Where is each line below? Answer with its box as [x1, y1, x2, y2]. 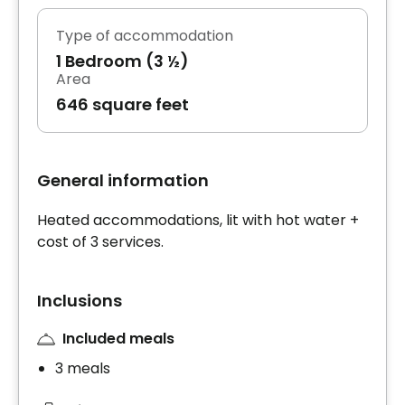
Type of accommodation [56, 25, 233, 47]
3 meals [55, 357, 110, 379]
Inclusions [37, 289, 122, 313]
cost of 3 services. [37, 231, 164, 253]
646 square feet [56, 93, 189, 117]
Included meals [62, 328, 174, 350]
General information [37, 169, 209, 193]
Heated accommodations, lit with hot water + [37, 210, 359, 231]
